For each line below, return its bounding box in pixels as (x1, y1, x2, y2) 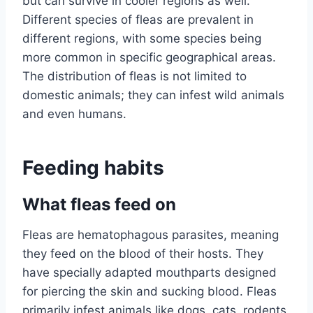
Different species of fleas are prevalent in (22, 13, 254, 27)
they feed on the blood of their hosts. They (22, 247, 263, 261)
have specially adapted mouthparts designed (22, 265, 277, 280)
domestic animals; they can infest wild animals (22, 88, 284, 103)
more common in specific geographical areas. (22, 50, 276, 65)
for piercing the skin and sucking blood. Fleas (22, 284, 277, 299)
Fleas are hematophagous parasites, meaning (22, 228, 279, 242)
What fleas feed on (22, 194, 176, 215)
